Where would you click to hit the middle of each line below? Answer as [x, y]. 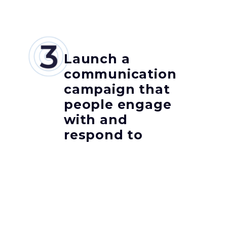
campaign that [117, 89]
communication [120, 74]
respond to [104, 135]
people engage [118, 105]
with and [96, 120]
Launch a [97, 59]
